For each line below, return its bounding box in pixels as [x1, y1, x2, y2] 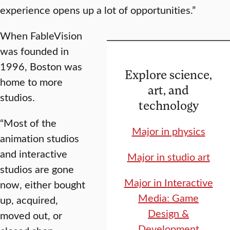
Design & [148, 206, 189, 220]
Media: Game [138, 190, 199, 205]
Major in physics [131, 124, 205, 138]
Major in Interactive [124, 175, 213, 189]
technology [138, 98, 199, 113]
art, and [148, 82, 189, 98]
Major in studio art [127, 149, 210, 164]
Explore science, [125, 67, 212, 82]
